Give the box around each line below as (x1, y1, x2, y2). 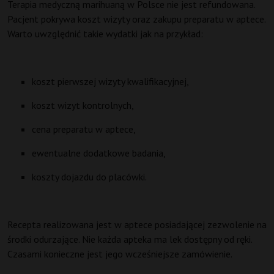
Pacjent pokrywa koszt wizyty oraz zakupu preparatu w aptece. (7, 13, 265, 26)
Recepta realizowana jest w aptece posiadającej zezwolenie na (7, 218, 267, 231)
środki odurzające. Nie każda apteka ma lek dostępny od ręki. (7, 233, 252, 246)
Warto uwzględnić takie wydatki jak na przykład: (7, 28, 203, 40)
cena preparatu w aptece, (32, 123, 136, 136)
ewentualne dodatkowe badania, (32, 147, 166, 160)
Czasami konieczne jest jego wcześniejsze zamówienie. (7, 248, 232, 261)
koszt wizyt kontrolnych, (32, 99, 134, 112)
